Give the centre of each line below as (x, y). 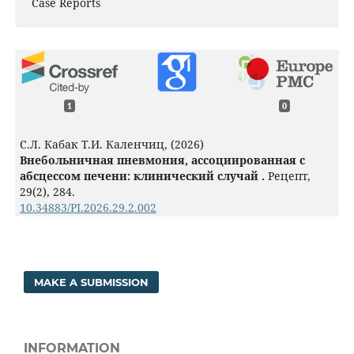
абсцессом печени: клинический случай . (143, 175)
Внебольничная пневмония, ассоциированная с (162, 160)
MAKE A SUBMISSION (92, 282)
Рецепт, (289, 175)
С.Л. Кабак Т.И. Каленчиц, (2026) (111, 144)
